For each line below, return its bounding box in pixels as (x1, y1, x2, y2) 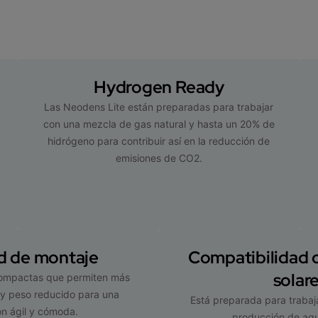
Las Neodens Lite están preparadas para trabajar (44, 100, 274, 113)
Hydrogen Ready (94, 75, 224, 98)
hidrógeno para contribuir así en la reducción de (48, 134, 270, 147)
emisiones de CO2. (115, 151, 202, 164)
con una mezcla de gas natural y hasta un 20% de (43, 117, 275, 130)
